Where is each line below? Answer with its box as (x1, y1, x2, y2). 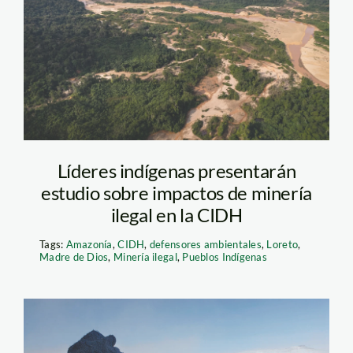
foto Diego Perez (48, 7, 240, 40)
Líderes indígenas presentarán (57, 158, 296, 182)
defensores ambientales (149, 237, 262, 251)
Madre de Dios (39, 250, 109, 263)
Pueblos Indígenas (182, 250, 267, 263)
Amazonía (65, 237, 113, 251)
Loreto (266, 237, 299, 251)
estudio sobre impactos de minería (40, 180, 313, 204)
